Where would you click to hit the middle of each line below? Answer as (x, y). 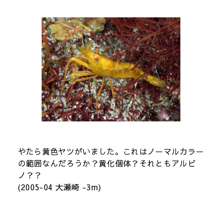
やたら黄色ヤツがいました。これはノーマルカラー (111, 151)
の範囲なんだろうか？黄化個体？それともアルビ (107, 163)
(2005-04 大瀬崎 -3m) (59, 187)
